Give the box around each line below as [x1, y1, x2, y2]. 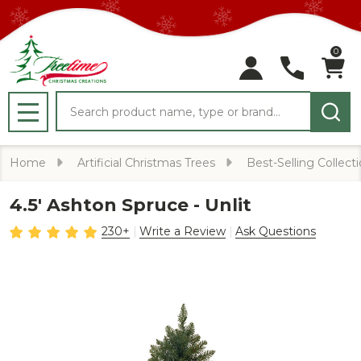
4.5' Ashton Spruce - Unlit [10, 194, 251, 216]
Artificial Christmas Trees [77, 156, 215, 170]
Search [56, 93, 101, 108]
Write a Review [139, 224, 226, 239]
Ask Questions [235, 224, 316, 239]
